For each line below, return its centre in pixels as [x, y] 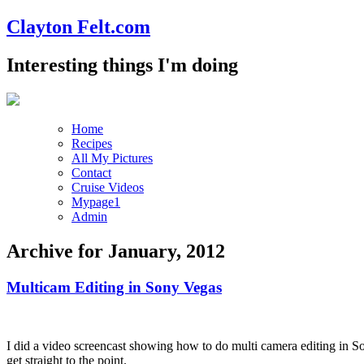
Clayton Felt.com [78, 26]
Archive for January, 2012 [116, 251]
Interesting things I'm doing [122, 65]
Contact [91, 172]
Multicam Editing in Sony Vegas [114, 287]
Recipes [92, 143]
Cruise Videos [108, 187]
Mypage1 [96, 201]
